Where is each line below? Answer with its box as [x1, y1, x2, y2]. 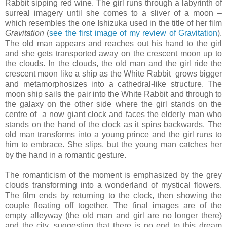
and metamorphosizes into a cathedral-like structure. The [5, 80, 222, 89]
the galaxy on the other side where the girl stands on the [5, 100, 222, 109]
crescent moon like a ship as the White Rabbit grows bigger [5, 69, 222, 79]
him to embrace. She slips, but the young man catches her [5, 140, 222, 149]
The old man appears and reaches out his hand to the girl [5, 39, 222, 48]
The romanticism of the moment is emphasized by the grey [5, 171, 222, 180]
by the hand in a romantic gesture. [5, 150, 126, 160]
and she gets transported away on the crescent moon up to [5, 49, 222, 58]
